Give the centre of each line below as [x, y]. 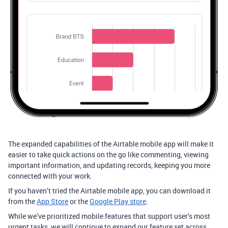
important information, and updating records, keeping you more [109, 165]
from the [22, 201]
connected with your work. [50, 176]
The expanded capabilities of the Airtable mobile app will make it [111, 144]
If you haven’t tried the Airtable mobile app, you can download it [109, 190]
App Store [52, 201]
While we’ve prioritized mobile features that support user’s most [109, 216]
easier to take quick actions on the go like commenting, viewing [108, 154]
